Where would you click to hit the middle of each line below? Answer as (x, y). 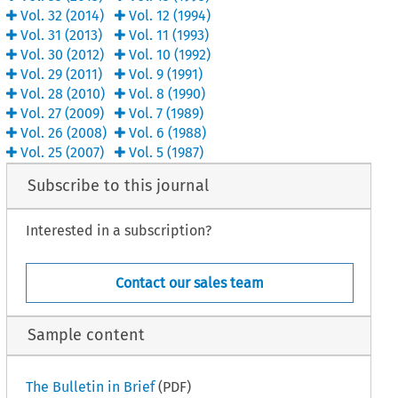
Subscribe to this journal (118, 186)
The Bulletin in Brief (90, 386)
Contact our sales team (189, 283)
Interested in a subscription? (118, 231)
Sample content (86, 335)
